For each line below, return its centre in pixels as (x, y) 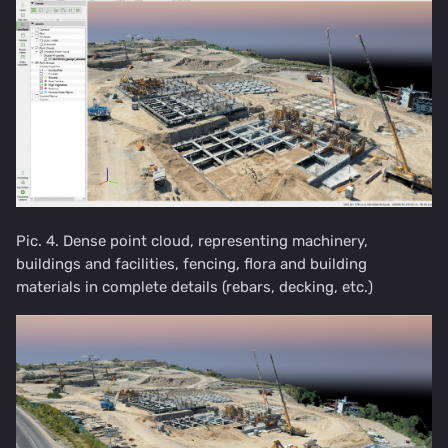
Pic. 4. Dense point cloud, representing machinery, (192, 241)
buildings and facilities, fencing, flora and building (191, 264)
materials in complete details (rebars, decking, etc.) (194, 287)
